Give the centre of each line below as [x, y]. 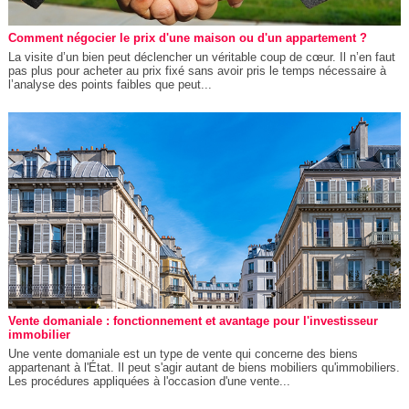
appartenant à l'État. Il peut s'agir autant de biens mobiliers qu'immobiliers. [204, 367]
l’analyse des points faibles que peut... [110, 84]
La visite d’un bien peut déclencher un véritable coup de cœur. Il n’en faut [201, 57]
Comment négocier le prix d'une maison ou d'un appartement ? [187, 37]
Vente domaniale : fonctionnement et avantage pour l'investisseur [193, 320]
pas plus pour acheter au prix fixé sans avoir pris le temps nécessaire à [197, 70]
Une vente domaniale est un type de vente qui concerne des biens [183, 353]
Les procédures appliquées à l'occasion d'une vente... [149, 381]
